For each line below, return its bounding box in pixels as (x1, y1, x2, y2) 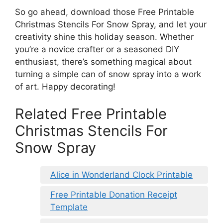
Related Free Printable (15, 105, 167, 123)
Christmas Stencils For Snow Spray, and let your (15, 19, 207, 29)
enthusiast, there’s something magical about (15, 56, 192, 67)
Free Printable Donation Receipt (50, 190, 177, 200)
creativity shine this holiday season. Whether (15, 31, 194, 42)
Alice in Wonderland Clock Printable (50, 170, 193, 180)
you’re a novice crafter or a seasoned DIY (15, 44, 179, 54)
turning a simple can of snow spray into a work (15, 69, 201, 79)
